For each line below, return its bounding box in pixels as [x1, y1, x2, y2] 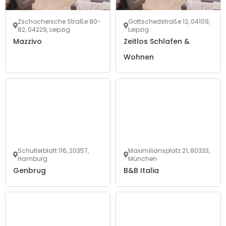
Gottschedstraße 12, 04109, [128, 17, 210, 26]
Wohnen [124, 52, 154, 63]
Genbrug [13, 165, 46, 176]
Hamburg [18, 154, 47, 163]
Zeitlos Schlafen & [124, 36, 190, 47]
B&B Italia [124, 165, 159, 176]
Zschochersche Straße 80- [18, 17, 101, 26]
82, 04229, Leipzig [18, 25, 70, 34]
